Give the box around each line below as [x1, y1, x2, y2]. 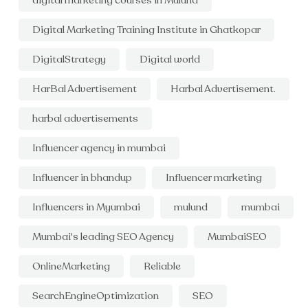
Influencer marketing [166, 170, 262, 184]
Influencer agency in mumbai [32, 141, 166, 155]
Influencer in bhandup [32, 170, 132, 184]
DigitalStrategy [32, 52, 106, 66]
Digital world [140, 52, 200, 66]
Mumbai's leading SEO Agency [32, 230, 174, 243]
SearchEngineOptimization [32, 289, 159, 302]
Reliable [144, 259, 181, 273]
